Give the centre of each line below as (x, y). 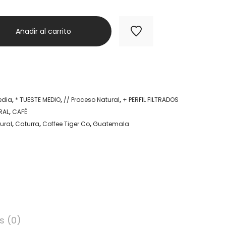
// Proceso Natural (92, 99)
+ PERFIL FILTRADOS (151, 99)
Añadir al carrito (43, 31)
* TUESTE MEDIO (38, 99)
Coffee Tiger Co (66, 124)
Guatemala (111, 124)
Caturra (27, 124)
